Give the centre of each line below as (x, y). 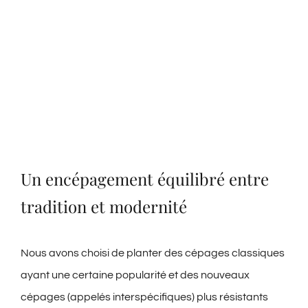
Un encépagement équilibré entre (144, 179)
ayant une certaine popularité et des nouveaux (135, 275)
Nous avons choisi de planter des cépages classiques (152, 253)
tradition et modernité (103, 207)
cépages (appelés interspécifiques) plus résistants (144, 297)
